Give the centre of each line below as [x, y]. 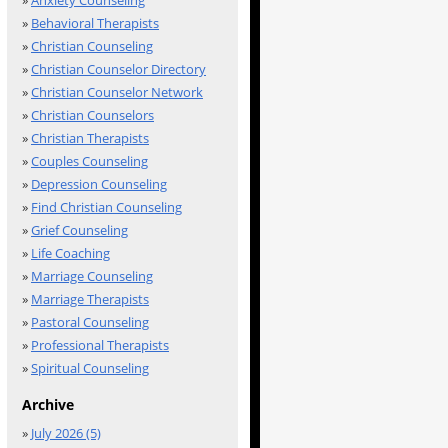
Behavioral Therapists [95, 23]
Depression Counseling [99, 184]
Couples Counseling [89, 161]
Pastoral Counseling [90, 322]
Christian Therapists [90, 138]
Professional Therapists [100, 345]
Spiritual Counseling [90, 368]
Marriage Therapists [90, 299]
